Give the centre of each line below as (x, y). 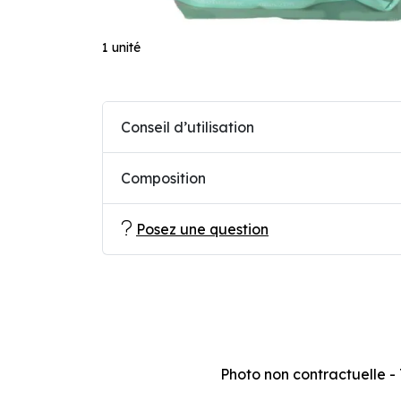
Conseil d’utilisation (188, 127)
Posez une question (202, 229)
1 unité (121, 47)
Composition (163, 178)
